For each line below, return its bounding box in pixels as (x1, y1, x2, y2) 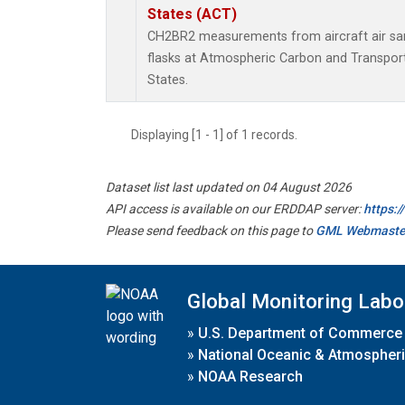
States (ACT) (147, 5, 237, 24)
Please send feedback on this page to (106, 223, 316, 239)
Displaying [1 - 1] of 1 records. (131, 127, 308, 143)
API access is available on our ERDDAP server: (106, 202, 363, 217)
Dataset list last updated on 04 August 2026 (106, 180, 352, 195)
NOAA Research (198, 367, 303, 385)
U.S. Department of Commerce (198, 324, 402, 342)
